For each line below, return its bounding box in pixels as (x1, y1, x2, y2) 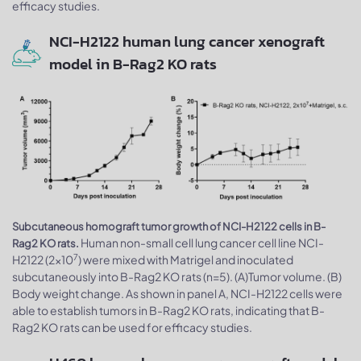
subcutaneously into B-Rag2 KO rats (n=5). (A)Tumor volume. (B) (12, 269, 342, 284)
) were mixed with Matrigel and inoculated (78, 252, 293, 268)
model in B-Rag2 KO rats (48, 52, 217, 76)
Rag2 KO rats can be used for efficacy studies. (12, 320, 252, 335)
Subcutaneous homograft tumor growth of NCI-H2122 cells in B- (12, 220, 326, 234)
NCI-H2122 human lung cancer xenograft (48, 30, 325, 53)
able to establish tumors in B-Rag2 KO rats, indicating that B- (12, 303, 325, 318)
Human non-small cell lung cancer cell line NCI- (81, 235, 324, 251)
